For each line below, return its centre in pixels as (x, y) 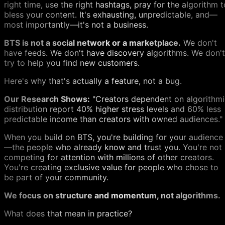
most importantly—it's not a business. (76, 24)
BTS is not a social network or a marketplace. (92, 42)
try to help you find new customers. (72, 63)
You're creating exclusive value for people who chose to (111, 167)
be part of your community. (56, 177)
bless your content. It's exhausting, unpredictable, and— (111, 14)
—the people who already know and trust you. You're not (113, 147)
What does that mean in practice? (68, 213)
